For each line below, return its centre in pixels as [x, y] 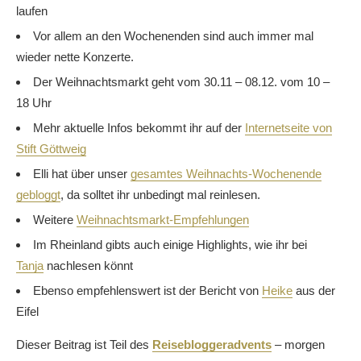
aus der [314, 291]
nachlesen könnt [88, 266]
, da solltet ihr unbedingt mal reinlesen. [160, 195]
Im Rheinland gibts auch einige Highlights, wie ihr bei [170, 245]
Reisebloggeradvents [212, 345]
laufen [32, 11]
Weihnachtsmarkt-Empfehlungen [163, 220]
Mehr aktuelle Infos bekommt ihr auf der [139, 128]
